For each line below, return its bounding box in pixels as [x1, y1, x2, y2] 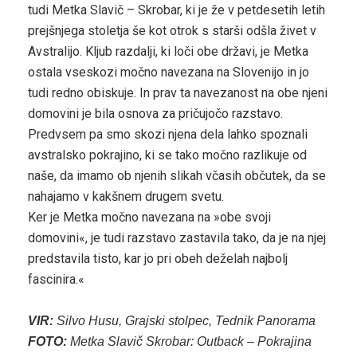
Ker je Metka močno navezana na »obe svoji [28, 209, 271, 225]
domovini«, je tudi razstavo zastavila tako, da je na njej [28, 229, 326, 245]
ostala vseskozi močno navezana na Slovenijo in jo [28, 64, 309, 80]
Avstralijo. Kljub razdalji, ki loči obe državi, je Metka [28, 43, 308, 59]
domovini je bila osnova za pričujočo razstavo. [28, 105, 283, 121]
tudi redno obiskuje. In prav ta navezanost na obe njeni [28, 84, 328, 100]
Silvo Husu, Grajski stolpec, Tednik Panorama [53, 313, 316, 328]
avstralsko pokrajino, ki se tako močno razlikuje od [28, 147, 307, 163]
